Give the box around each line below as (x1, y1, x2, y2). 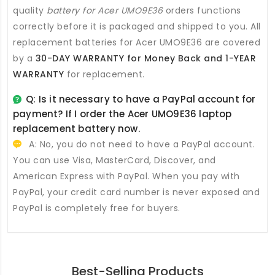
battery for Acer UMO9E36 (47, 4, 163, 17)
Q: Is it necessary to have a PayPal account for (26, 92, 256, 106)
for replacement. (64, 68, 145, 80)
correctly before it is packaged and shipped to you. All (13, 20, 261, 33)
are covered (202, 36, 260, 48)
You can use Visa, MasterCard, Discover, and (13, 153, 216, 166)
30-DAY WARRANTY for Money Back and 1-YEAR (35, 52, 256, 64)
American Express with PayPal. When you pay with (13, 169, 240, 182)
